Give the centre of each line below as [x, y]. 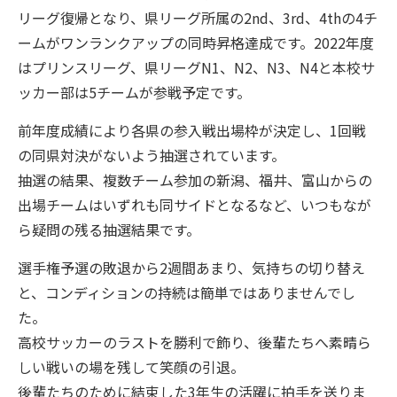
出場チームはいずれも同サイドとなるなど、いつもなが [195, 204]
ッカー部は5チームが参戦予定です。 [134, 92]
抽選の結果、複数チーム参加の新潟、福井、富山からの [195, 179]
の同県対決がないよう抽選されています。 [152, 155]
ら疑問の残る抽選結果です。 [109, 229]
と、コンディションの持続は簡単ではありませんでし [187, 292]
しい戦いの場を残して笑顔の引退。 [131, 366]
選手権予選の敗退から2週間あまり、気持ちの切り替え [191, 267]
